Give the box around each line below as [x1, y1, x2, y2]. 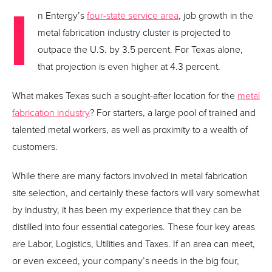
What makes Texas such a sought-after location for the [12, 88, 237, 102]
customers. [12, 139, 58, 153]
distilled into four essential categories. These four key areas [12, 219, 255, 233]
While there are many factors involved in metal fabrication [12, 168, 248, 182]
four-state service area [87, 8, 178, 22]
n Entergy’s [38, 8, 87, 22]
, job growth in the [178, 8, 253, 22]
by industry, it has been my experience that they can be [12, 202, 242, 216]
